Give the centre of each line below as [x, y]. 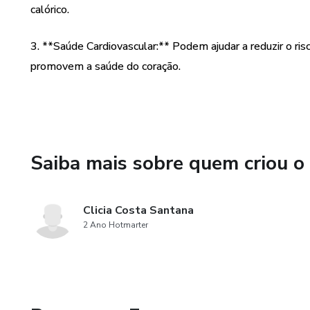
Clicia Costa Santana [138, 210]
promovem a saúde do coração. [106, 66]
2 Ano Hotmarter [116, 225]
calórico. [50, 10]
